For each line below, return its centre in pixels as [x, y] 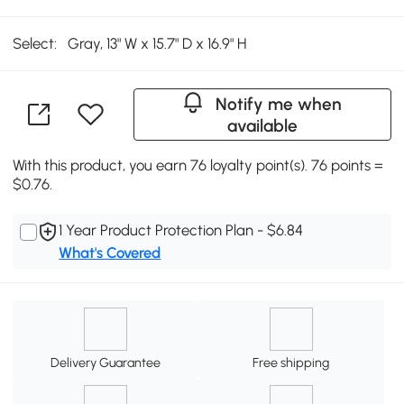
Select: [35, 44]
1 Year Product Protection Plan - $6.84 [181, 230]
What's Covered [110, 252]
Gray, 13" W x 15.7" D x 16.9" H [157, 44]
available [262, 125]
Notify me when [279, 104]
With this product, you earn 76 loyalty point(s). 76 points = [198, 165]
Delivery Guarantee [106, 363]
